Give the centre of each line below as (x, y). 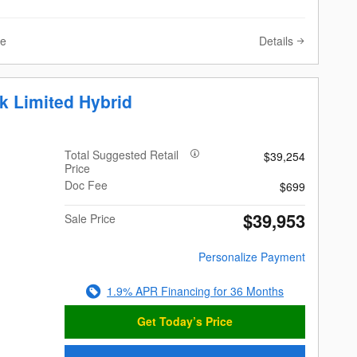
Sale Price (90, 218)
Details (276, 40)
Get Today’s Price (185, 322)
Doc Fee (86, 184)
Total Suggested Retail (122, 154)
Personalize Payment (251, 256)
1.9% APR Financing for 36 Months (196, 290)
